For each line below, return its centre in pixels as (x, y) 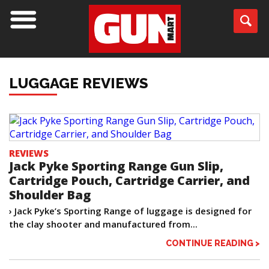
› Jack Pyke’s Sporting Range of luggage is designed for (130, 211)
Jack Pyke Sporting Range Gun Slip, (116, 166)
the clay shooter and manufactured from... (103, 224)
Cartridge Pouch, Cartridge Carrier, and (129, 181)
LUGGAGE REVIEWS (79, 83)
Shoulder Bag (50, 195)
